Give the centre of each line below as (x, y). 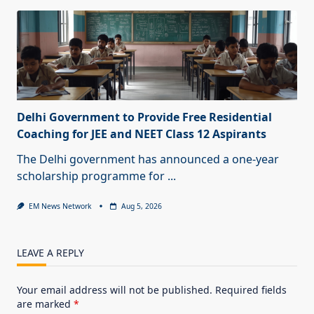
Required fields (251, 289)
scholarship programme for (91, 176)
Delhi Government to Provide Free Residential (144, 117)
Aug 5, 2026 (141, 206)
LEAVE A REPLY (50, 252)
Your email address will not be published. (115, 289)
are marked (45, 303)
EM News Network (60, 206)
